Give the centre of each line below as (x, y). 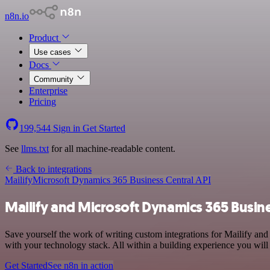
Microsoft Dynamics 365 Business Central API (122, 180)
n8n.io (17, 16)
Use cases (54, 52)
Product (45, 38)
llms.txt (35, 149)
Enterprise (48, 91)
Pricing (42, 102)
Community (55, 79)
